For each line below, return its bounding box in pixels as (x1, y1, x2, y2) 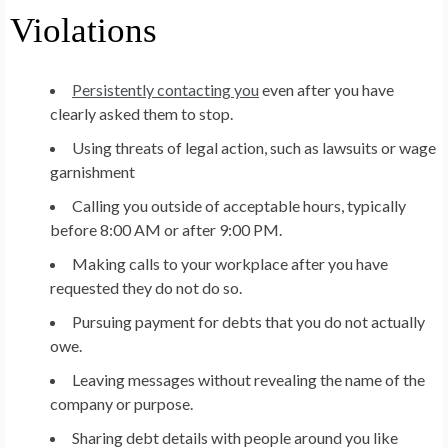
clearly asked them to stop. (50, 103, 233, 123)
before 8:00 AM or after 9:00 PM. (50, 219, 282, 239)
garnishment (50, 161, 135, 181)
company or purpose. (50, 393, 193, 413)
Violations (10, 10, 157, 50)
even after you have (259, 79, 394, 99)
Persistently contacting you (72, 79, 259, 99)
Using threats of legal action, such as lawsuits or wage (72, 137, 436, 157)
